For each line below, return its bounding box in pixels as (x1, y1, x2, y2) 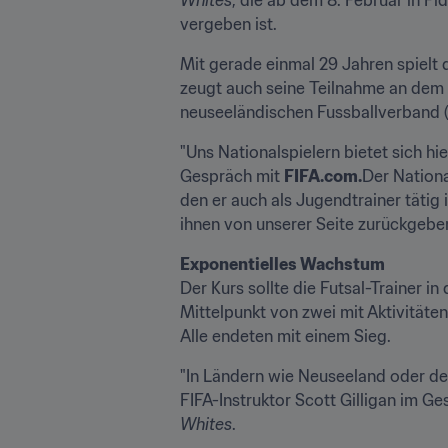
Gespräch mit (180, 165, 284, 186)
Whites (180, 413, 232, 434)
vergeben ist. (180, 13, 277, 34)
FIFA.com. (284, 165, 362, 186)
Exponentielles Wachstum (180, 253, 385, 274)
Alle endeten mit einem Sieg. (180, 325, 391, 346)
